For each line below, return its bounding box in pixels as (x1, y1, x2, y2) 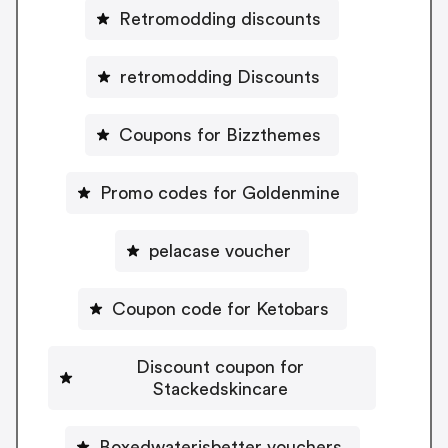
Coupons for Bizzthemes (119, 125, 321, 144)
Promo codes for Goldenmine (100, 183, 340, 202)
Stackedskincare (152, 379, 288, 398)
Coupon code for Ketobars (111, 299, 329, 318)
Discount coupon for (136, 357, 304, 376)
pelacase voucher (149, 241, 291, 260)
